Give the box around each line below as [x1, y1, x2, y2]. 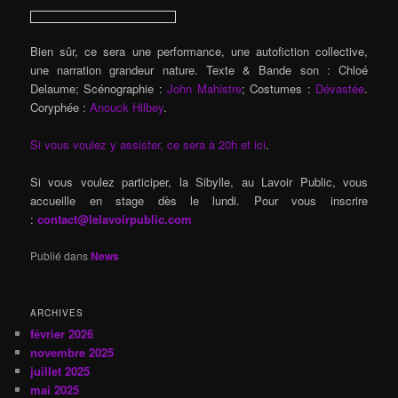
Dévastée [314, 80, 364, 98]
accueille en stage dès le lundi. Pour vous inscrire [30, 192, 368, 210]
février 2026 [30, 324, 94, 342]
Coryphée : [30, 99, 91, 116]
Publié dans [30, 247, 89, 263]
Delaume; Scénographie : [30, 80, 168, 98]
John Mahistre [167, 80, 242, 98]
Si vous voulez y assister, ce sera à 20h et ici [30, 136, 267, 154]
